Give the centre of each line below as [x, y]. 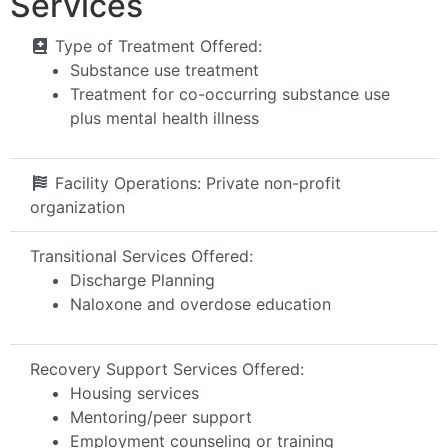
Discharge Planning [142, 279]
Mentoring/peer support [161, 416]
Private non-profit [273, 182]
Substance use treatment [164, 69]
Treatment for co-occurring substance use [230, 93]
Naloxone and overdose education [200, 303]
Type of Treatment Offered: [158, 45]
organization [77, 206]
